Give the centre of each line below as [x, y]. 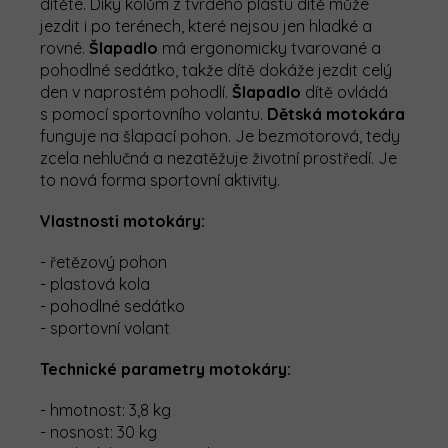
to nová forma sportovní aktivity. [160, 180]
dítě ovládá [344, 92]
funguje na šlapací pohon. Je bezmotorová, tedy [220, 136]
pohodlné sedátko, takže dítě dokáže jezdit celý [216, 70]
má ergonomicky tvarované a [269, 48]
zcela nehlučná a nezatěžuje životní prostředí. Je [218, 158]
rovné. [64, 48]
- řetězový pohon [103, 262]
